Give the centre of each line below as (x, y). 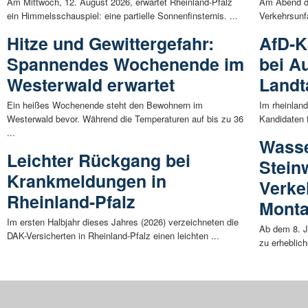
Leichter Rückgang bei (99, 161)
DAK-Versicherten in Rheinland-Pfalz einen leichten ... (113, 236)
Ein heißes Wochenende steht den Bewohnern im (105, 105)
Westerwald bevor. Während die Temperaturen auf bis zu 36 (125, 119)
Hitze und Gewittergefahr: (110, 44)
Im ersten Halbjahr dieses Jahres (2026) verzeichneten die (123, 222)
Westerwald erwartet (91, 85)
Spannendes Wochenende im (125, 64)
